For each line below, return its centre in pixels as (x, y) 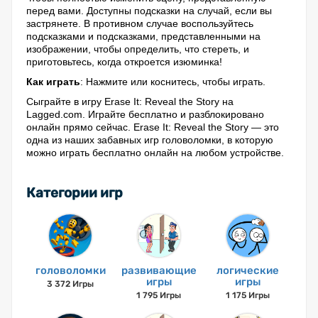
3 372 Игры (71, 284)
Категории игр (75, 193)
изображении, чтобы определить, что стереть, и (138, 49)
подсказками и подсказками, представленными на (143, 36)
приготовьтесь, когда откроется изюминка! (124, 62)
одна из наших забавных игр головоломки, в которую (150, 140)
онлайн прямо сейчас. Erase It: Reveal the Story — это (153, 127)
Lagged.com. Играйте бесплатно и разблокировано (145, 114)
